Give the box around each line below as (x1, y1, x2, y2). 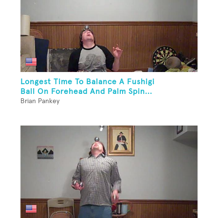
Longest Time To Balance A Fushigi (20, 78, 155, 86)
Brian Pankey (20, 98, 59, 105)
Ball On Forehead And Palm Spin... (20, 88, 152, 96)
